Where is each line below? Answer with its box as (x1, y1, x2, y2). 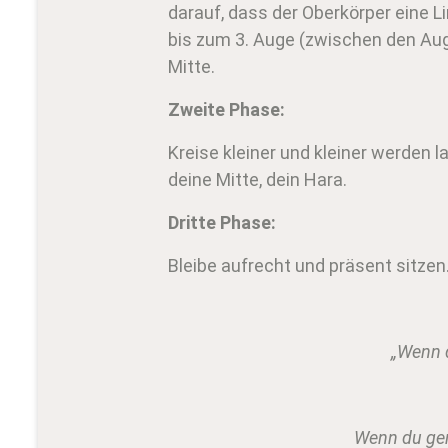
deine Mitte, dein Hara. (168, 169, 347, 191)
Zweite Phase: (168, 99, 285, 121)
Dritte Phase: (168, 212, 276, 234)
